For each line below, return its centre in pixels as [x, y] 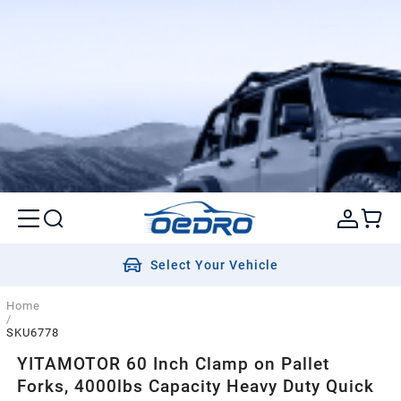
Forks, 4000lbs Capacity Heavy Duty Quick [196, 386]
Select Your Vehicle [215, 265]
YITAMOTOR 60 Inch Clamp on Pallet [174, 363]
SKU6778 [32, 333]
